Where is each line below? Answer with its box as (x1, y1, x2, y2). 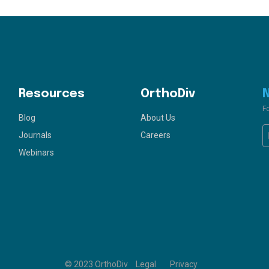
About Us (140, 113, 175, 122)
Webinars (18, 148, 54, 157)
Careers (140, 130, 171, 140)
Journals (18, 130, 52, 140)
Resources (18, 88, 85, 100)
